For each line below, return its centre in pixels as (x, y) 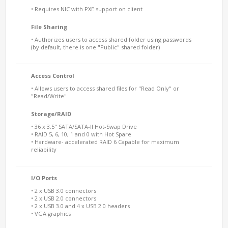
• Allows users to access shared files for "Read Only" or (105, 88)
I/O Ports (44, 178)
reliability (44, 149)
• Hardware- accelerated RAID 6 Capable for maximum (105, 142)
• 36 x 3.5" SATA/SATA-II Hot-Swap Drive (84, 126)
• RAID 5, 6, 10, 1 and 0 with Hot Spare (81, 134)
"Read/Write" (49, 96)
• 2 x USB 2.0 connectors (64, 198)
